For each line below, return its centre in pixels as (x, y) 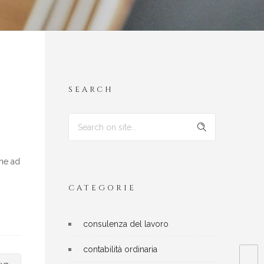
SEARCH (91, 90)
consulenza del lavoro (126, 224)
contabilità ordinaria (120, 249)
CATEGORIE (102, 188)
